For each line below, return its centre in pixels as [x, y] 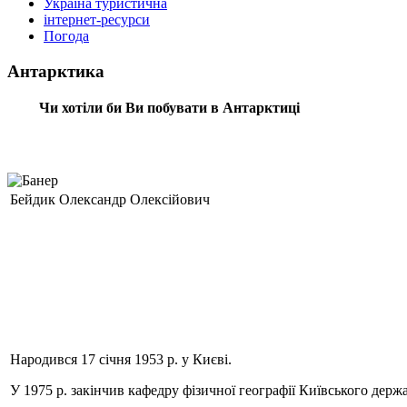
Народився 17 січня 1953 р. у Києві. [121, 359]
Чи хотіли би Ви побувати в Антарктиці [169, 107]
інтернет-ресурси [97, 20]
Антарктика [56, 72]
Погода [66, 36]
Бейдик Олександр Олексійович [110, 199]
